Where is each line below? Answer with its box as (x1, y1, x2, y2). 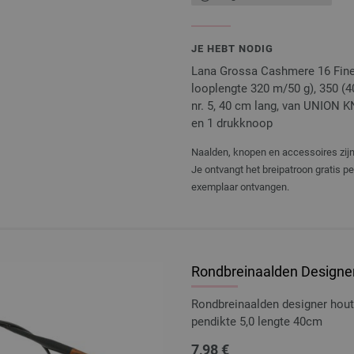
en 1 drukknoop (191, 115, 273, 130)
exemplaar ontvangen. (191, 180, 289, 193)
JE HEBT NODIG (191, 42, 273, 55)
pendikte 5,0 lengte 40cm (191, 314, 322, 329)
